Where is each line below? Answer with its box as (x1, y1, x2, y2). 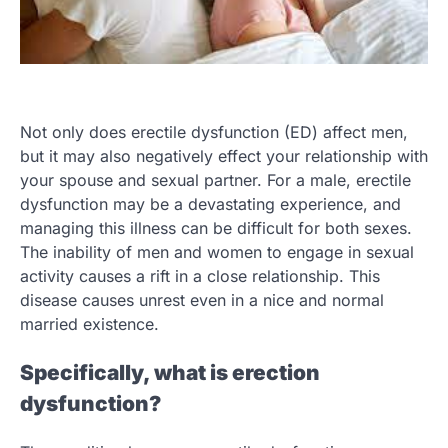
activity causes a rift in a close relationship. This (20, 266, 380, 287)
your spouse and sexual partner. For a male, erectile (20, 170, 411, 191)
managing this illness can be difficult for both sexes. (20, 218, 412, 239)
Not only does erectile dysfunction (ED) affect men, (20, 122, 408, 143)
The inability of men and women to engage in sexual (20, 242, 414, 263)
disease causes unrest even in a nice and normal (20, 290, 384, 311)
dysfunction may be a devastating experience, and (20, 194, 401, 215)
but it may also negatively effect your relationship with (20, 146, 428, 167)
